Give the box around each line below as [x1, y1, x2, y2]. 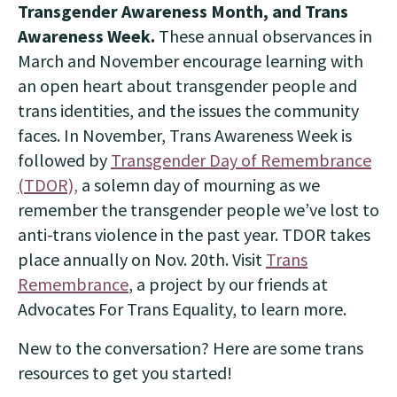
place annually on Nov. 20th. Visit [18, 248, 266, 270]
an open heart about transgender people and [18, 74, 357, 97]
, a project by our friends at [128, 273, 328, 295]
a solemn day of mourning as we [78, 174, 320, 196]
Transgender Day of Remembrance [111, 149, 371, 171]
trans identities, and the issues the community [18, 99, 359, 121]
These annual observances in [159, 25, 372, 47]
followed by [18, 149, 111, 171]
